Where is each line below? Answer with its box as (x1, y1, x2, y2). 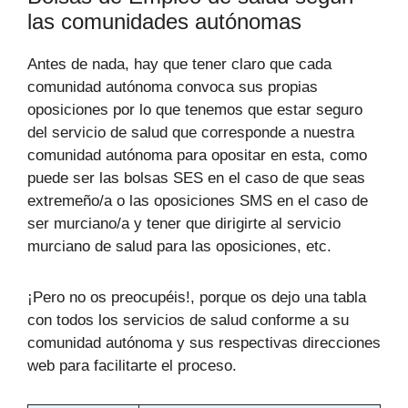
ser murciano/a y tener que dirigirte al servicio (27, 215, 341, 233)
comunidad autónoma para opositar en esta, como (27, 147, 367, 165)
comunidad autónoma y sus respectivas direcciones (27, 333, 381, 352)
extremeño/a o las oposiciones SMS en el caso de (27, 192, 368, 210)
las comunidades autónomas (27, 9, 301, 35)
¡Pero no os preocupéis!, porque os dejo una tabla (27, 288, 366, 306)
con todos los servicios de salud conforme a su (27, 311, 349, 329)
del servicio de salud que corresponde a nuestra (27, 124, 354, 142)
